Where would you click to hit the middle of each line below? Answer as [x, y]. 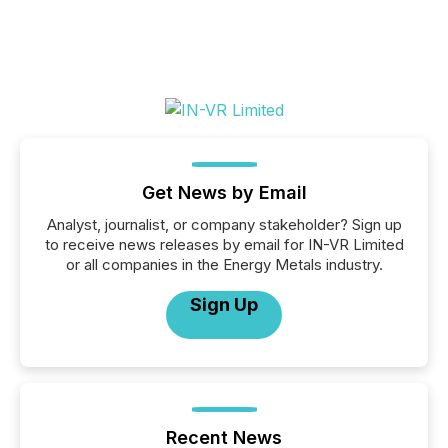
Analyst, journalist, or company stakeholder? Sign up [224, 224]
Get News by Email [224, 192]
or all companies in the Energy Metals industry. [224, 264]
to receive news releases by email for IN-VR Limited [224, 244]
